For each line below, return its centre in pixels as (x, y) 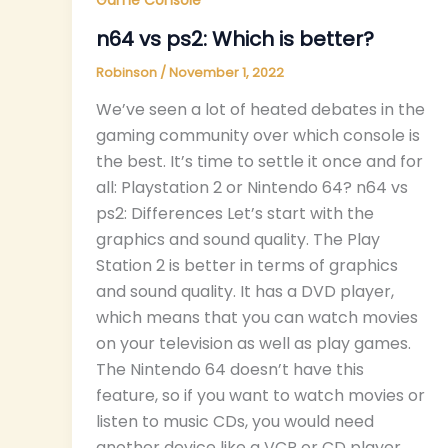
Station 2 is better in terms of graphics (247, 266)
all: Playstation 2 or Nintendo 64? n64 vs (252, 188)
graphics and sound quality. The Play (238, 240)
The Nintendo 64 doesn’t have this (230, 370)
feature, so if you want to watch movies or (260, 396)
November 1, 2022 (226, 72)
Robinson (128, 72)
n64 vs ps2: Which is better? (235, 38)
